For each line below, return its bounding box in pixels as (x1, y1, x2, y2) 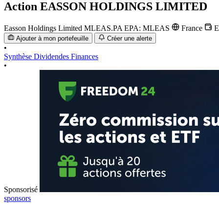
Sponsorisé (4, 185, 38, 194)
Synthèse (4, 52, 34, 61)
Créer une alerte (107, 35, 152, 43)
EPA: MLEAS (124, 23, 172, 32)
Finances (71, 52, 98, 61)
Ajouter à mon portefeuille (16, 35, 89, 43)
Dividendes (34, 52, 71, 61)
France (179, 23, 204, 32)
